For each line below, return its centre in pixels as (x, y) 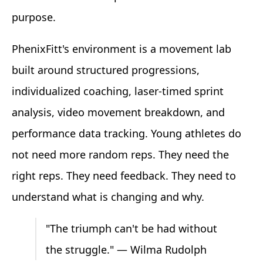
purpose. (34, 17)
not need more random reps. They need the (120, 154)
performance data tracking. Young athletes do (127, 133)
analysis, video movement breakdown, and (118, 112)
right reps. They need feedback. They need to (124, 175)
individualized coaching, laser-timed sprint (118, 91)
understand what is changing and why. (108, 196)
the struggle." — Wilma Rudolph (126, 249)
